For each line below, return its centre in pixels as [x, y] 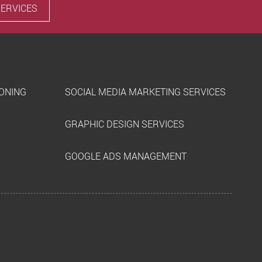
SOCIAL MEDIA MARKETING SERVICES [145, 92]
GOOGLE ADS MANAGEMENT [125, 156]
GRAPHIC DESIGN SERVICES [124, 124]
